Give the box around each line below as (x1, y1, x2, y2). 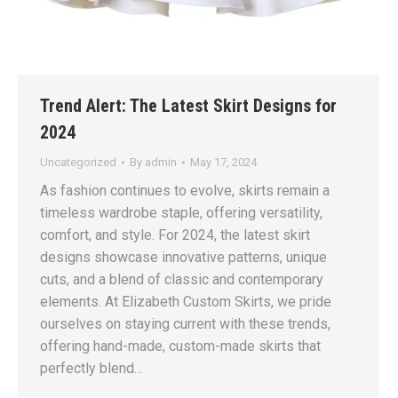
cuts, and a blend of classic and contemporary (40, 271, 323, 288)
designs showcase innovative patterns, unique (40, 249, 327, 266)
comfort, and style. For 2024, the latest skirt (40, 227, 310, 243)
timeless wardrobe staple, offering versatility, (40, 204, 322, 221)
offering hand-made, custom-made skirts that (40, 338, 321, 354)
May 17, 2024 (190, 155, 257, 169)
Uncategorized (40, 155, 116, 169)
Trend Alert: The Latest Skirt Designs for (40, 95, 337, 116)
